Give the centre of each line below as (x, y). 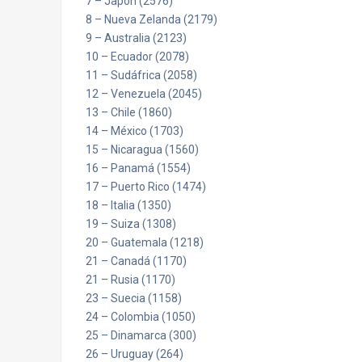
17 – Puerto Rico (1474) (146, 187)
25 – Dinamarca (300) (141, 335)
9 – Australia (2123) (136, 38)
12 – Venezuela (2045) (144, 94)
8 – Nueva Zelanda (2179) (152, 19)
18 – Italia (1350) (128, 205)
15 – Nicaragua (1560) (142, 149)
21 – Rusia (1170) (130, 280)
